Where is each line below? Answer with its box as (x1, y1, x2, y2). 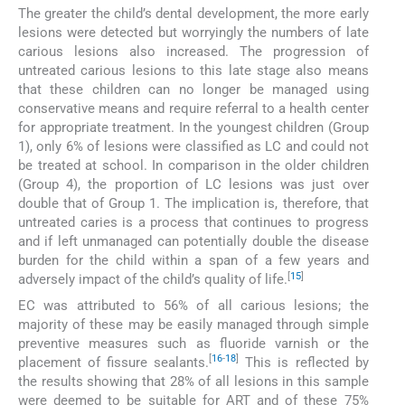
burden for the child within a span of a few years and (18, 252, 369, 269)
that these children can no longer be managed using (18, 81, 369, 99)
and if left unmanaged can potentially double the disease (18, 233, 369, 250)
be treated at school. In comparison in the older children (18, 157, 369, 174)
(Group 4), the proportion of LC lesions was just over (18, 176, 369, 193)
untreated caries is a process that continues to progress (18, 214, 369, 231)
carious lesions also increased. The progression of (18, 43, 369, 61)
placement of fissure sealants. (18, 353, 210, 371)
